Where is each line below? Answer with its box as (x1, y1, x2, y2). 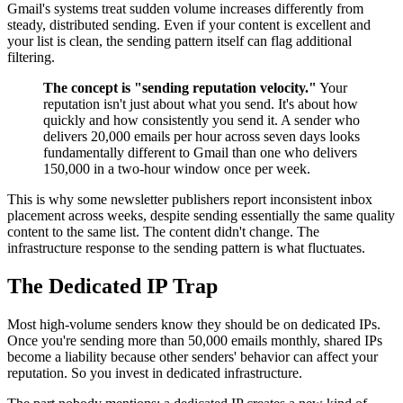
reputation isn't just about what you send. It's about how (43, 95, 358, 112)
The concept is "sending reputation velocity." (43, 79, 317, 95)
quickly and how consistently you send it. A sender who (43, 112, 360, 128)
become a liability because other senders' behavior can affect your (7, 348, 378, 364)
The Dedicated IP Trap (7, 273, 218, 298)
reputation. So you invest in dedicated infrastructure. (7, 364, 302, 381)
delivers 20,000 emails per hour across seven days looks (43, 128, 360, 144)
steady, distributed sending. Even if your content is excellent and (7, 16, 371, 32)
